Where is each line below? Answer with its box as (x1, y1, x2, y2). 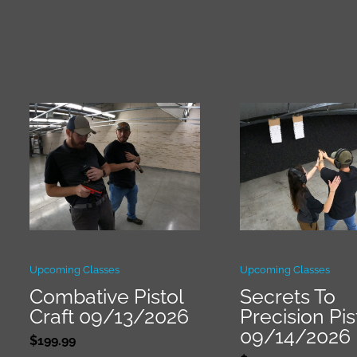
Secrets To (239, 284, 335, 309)
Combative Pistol (29, 284, 183, 309)
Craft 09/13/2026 (29, 304, 189, 329)
